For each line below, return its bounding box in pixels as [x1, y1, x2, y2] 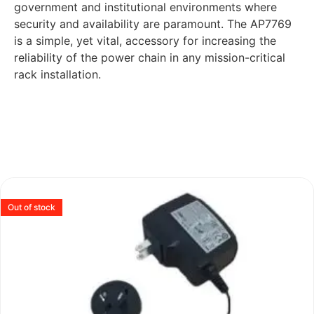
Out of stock [8, 201, 55, 212]
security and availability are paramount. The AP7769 [14, 17, 292, 32]
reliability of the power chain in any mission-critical [14, 50, 285, 65]
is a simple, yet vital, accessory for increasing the [14, 34, 276, 48]
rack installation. [14, 67, 101, 82]
